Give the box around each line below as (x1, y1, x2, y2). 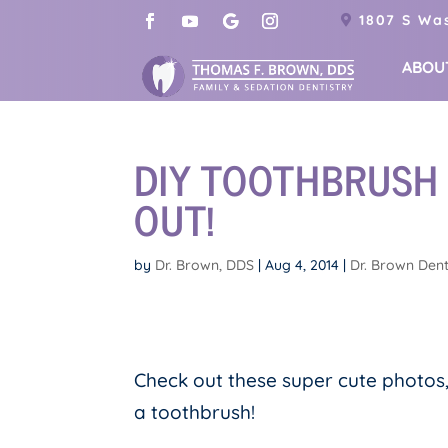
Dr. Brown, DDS (155, 256, 255, 275)
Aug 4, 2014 (265, 256, 340, 275)
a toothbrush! (134, 400, 256, 425)
